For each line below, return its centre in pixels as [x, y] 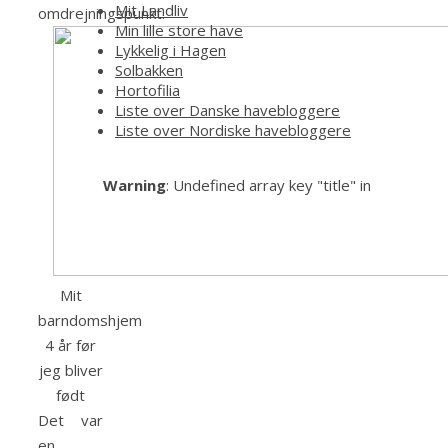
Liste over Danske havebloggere [227, 109]
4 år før [70, 345]
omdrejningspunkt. [101, 13]
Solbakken [149, 69]
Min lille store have [179, 29]
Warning [134, 184]
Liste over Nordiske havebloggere [233, 129]
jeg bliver [70, 370]
